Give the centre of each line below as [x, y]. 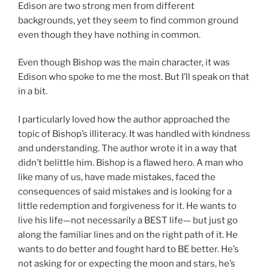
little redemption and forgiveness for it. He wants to [127, 206]
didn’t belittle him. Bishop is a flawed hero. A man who [131, 162]
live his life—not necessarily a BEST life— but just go [128, 220]
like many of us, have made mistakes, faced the [117, 177]
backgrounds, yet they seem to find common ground [128, 20]
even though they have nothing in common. [109, 35]
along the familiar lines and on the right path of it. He [128, 234]
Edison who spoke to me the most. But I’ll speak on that [134, 77]
